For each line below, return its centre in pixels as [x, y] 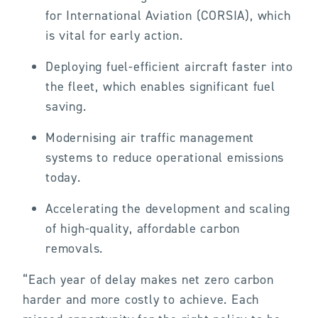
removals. [75, 248]
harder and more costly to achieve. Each [141, 300]
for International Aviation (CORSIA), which [168, 16]
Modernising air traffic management [150, 138]
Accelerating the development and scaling [168, 209]
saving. [68, 106]
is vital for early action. [114, 35]
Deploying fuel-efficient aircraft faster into [169, 67]
